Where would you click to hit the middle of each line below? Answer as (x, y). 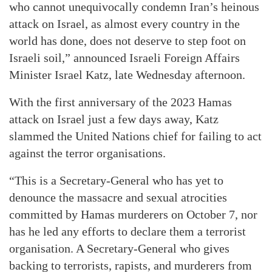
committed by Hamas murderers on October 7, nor (133, 214)
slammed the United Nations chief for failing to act (135, 136)
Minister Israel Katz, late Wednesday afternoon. (127, 75)
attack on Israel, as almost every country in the (124, 24)
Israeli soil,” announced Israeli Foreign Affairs (124, 58)
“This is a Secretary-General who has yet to (116, 180)
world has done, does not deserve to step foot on (127, 41)
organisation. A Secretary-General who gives (119, 248)
